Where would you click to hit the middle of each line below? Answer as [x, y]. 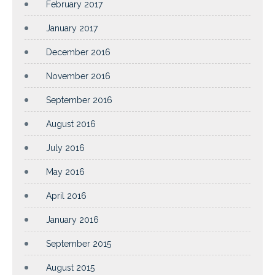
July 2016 [65, 148]
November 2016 [78, 76]
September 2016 [79, 100]
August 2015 [70, 267]
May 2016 [65, 172]
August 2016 [71, 124]
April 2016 [66, 196]
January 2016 [72, 219]
